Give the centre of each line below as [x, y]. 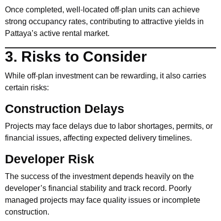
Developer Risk [50, 159]
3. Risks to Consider [76, 57]
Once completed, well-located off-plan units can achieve [102, 10]
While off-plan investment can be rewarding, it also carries [106, 76]
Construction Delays [65, 109]
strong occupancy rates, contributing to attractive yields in [104, 21]
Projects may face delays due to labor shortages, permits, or [109, 126]
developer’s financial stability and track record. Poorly [98, 188]
